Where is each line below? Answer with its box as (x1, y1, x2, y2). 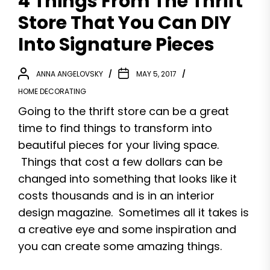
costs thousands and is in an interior (18, 188, 215, 203)
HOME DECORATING (18, 86, 86, 96)
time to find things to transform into (18, 121, 212, 136)
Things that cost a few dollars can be (18, 154, 222, 169)
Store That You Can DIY (18, 10, 231, 36)
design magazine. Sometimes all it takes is (18, 205, 249, 220)
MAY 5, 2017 (136, 68, 177, 79)
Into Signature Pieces (18, 32, 215, 57)
